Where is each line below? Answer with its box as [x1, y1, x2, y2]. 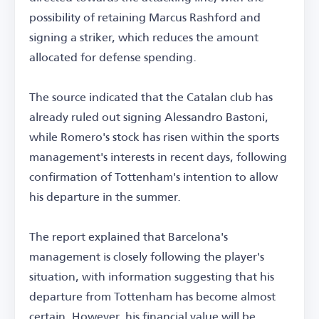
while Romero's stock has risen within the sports [29, 125, 279, 148]
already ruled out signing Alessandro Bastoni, [29, 105, 268, 128]
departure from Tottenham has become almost [29, 285, 276, 308]
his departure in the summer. [29, 185, 181, 208]
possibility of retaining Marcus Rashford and [29, 6, 261, 28]
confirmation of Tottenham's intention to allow [29, 165, 278, 188]
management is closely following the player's [29, 245, 264, 268]
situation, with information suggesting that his [29, 265, 274, 288]
